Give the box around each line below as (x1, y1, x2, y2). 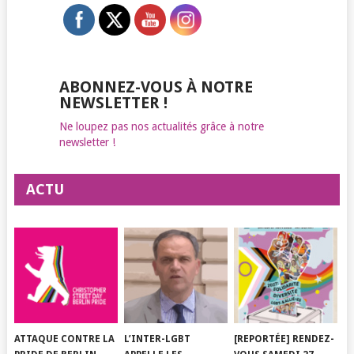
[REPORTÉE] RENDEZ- (234, 333, 335, 345)
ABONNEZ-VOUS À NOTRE (58, 77, 253, 96)
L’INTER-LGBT (124, 333, 191, 345)
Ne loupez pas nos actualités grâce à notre (58, 120, 264, 133)
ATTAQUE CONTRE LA (14, 333, 115, 345)
